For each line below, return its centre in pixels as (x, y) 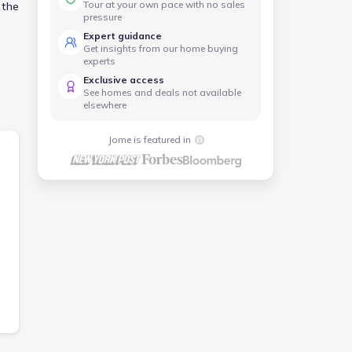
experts (99, 61)
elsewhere (105, 105)
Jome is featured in (150, 139)
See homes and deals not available (162, 92)
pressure (103, 17)
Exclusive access (124, 80)
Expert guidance (123, 36)
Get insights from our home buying (161, 48)
